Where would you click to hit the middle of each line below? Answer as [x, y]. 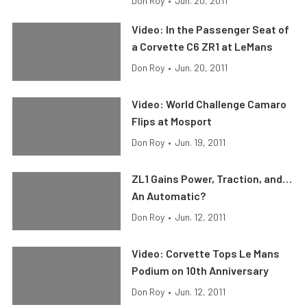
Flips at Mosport [172, 121]
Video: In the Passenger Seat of [211, 29]
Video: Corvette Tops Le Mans [206, 254]
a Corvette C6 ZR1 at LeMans [202, 47]
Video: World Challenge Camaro [209, 104]
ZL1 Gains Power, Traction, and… [212, 179]
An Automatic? [169, 196]
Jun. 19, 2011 [200, 143]
